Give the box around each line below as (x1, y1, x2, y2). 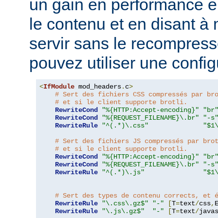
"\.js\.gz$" (102, 207, 145, 216)
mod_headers (74, 83, 121, 91)
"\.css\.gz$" (102, 200, 148, 208)
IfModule (43, 83, 74, 91)
